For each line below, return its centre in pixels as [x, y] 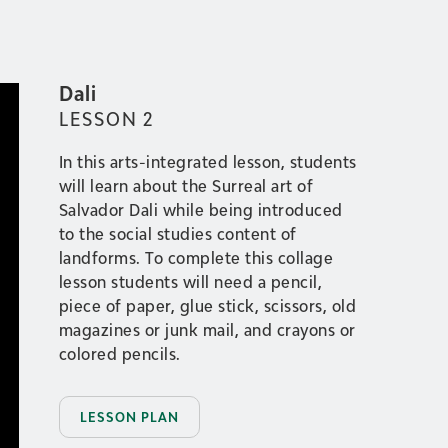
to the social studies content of [177, 233]
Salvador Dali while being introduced [200, 209]
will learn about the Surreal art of [185, 185]
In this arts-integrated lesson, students [207, 161]
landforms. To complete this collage [195, 257]
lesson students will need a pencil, [190, 281]
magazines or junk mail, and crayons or [207, 329]
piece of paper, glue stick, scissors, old [207, 305]
